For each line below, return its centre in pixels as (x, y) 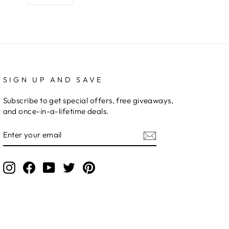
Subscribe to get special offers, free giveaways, (88, 100)
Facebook (53, 167)
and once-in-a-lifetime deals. (56, 111)
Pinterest (110, 167)
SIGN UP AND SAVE (53, 79)
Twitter (87, 167)
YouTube (71, 167)
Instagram (33, 167)
